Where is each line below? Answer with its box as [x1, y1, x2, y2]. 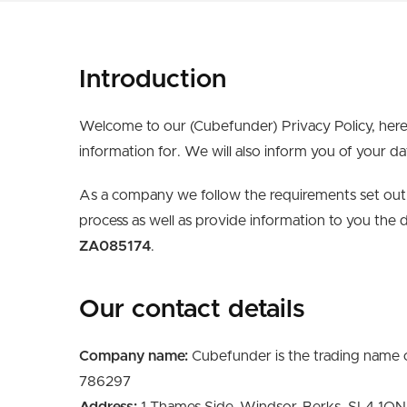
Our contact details [79, 297, 313, 323]
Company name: [79, 349, 188, 363]
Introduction [79, 67, 233, 93]
